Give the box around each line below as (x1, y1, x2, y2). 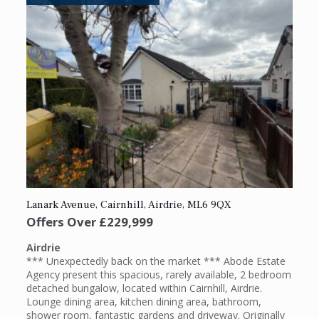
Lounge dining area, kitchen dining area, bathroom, (26, 294, 261, 308)
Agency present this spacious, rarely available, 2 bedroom (26, 267, 291, 281)
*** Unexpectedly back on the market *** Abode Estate (26, 253, 286, 268)
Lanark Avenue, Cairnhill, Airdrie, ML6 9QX (26, 198, 231, 212)
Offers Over (26, 214, 96, 231)
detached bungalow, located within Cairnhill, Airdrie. (26, 281, 262, 295)
